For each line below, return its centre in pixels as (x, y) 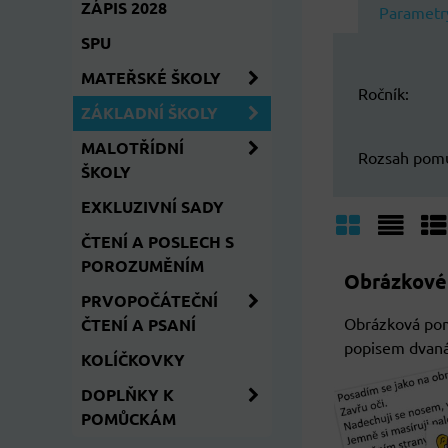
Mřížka (373, 263)
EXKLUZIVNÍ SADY (152, 206)
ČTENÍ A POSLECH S (157, 241)
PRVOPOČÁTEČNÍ (149, 300)
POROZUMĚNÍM (142, 265)
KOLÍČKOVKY (133, 359)
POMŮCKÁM (128, 418)
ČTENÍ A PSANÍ (138, 324)
